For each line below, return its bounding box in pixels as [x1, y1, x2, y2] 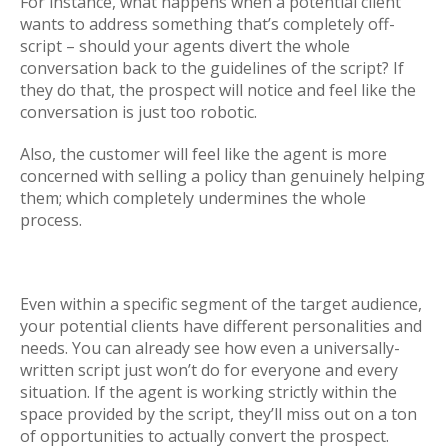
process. [20, 208, 82, 231]
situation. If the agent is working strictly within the [20, 380, 397, 403]
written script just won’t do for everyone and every [20, 358, 398, 381]
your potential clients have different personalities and [20, 314, 422, 337]
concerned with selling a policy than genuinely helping [20, 164, 425, 187]
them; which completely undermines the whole [20, 186, 366, 209]
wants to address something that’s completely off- [20, 12, 395, 35]
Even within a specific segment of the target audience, [20, 292, 422, 315]
